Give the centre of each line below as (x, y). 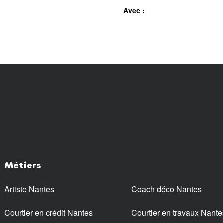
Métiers (23, 165)
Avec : (134, 10)
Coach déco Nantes (167, 189)
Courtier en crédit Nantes (49, 212)
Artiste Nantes (29, 189)
